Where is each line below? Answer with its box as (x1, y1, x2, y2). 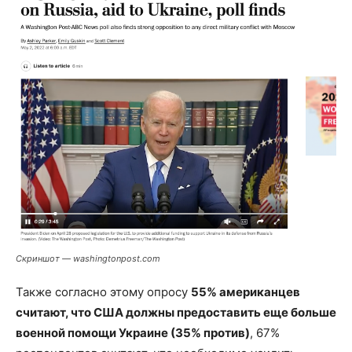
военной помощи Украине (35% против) (16, 325, 250, 341)
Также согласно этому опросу (16, 284, 191, 300)
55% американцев (191, 284, 300, 300)
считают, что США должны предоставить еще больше (16, 305, 336, 321)
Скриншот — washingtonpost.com (16, 253, 160, 265)
